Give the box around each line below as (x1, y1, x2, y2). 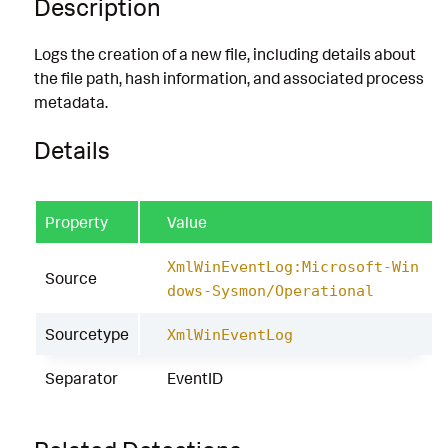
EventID (167, 367, 223, 388)
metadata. (34, 92, 108, 113)
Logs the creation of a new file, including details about (34, 44, 416, 65)
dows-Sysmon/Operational (167, 281, 374, 300)
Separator (45, 367, 118, 388)
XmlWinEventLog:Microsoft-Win (167, 257, 419, 276)
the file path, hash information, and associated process (34, 68, 424, 89)
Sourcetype (45, 323, 129, 344)
